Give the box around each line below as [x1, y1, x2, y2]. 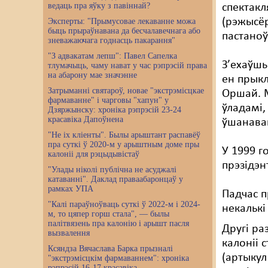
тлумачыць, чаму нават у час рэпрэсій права [48, 61, 207, 70]
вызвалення [48, 229, 90, 237]
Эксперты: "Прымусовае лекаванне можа [48, 17, 196, 26]
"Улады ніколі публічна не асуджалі [48, 165, 176, 174]
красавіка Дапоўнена [48, 115, 123, 124]
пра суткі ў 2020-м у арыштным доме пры [48, 140, 199, 149]
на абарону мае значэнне [48, 71, 137, 80]
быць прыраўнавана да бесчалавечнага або [48, 26, 200, 35]
